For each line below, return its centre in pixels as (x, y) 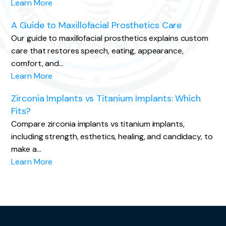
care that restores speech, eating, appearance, (97, 51)
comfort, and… (38, 63)
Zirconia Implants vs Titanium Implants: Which (106, 98)
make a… (26, 149)
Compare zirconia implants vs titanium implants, (98, 124)
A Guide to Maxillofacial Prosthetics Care (97, 25)
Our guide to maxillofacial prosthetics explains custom (110, 38)
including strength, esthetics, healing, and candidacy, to (112, 136)
